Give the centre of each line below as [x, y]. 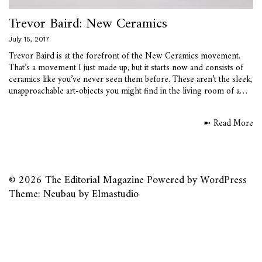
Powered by [173, 180]
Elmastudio [115, 194]
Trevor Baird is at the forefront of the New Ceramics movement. [125, 56]
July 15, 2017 [29, 39]
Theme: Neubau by [50, 194]
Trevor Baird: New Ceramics [88, 24]
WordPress [223, 180]
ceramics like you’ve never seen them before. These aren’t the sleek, [131, 80]
